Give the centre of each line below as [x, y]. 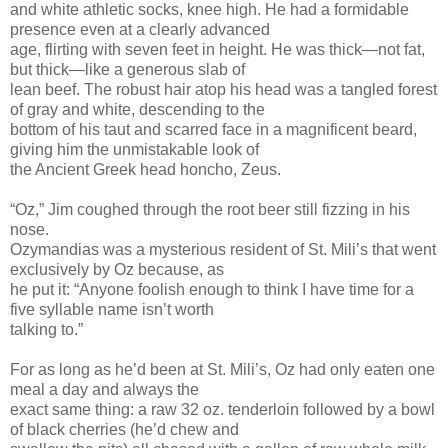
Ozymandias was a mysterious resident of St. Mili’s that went [223, 249]
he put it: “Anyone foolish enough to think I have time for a [212, 289]
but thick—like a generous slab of [127, 69]
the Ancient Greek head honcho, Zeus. [145, 169]
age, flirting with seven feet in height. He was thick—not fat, [217, 49]
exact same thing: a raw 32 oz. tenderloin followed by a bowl [222, 409]
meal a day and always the [104, 389]
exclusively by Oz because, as [117, 269]
